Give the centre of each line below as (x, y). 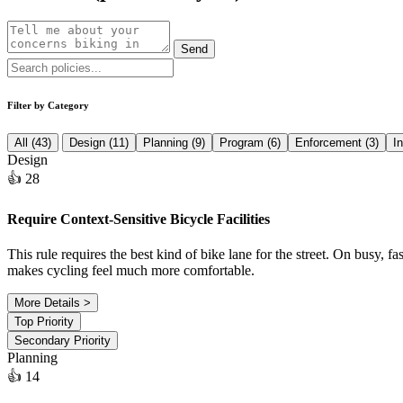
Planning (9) (174, 142)
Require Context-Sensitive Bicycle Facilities (139, 219)
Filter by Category (48, 105)
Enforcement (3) (337, 142)
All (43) (33, 142)
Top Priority (44, 322)
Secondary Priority (63, 341)
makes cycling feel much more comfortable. (131, 271)
